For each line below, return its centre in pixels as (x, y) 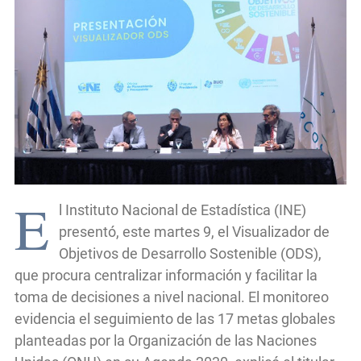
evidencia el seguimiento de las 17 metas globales (175, 318)
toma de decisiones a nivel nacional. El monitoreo (172, 297)
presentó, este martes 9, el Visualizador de (194, 231)
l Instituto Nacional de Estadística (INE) (183, 210)
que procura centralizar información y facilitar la (166, 275)
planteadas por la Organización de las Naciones (166, 340)
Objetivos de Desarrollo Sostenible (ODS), (190, 253)
